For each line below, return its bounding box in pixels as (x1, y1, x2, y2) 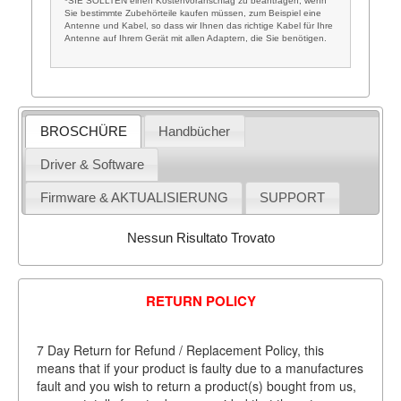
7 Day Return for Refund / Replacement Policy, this (36, 340, 324, 359)
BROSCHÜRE (39, 123, 127, 139)
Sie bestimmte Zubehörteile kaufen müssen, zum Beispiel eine (64, 7, 321, 18)
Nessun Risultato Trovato (126, 230, 275, 246)
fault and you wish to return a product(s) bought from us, (36, 376, 356, 395)
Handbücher (158, 123, 231, 139)
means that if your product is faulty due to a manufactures (36, 358, 363, 377)
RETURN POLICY (145, 290, 256, 311)
